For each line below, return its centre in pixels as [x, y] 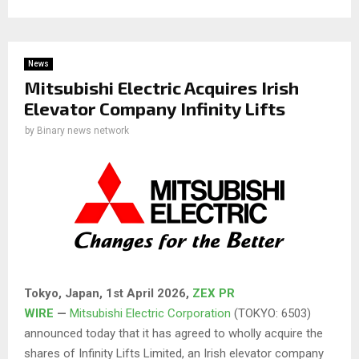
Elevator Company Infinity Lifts [155, 108]
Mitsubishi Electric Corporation [150, 314]
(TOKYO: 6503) [271, 314]
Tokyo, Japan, [65, 294]
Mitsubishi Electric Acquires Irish [161, 87]
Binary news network [83, 130]
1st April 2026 [146, 294]
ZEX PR [214, 294]
